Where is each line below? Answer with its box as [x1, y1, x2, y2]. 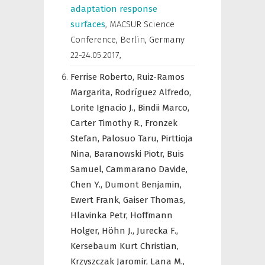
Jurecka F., [137, 225, 178, 236]
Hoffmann [130, 210, 173, 221]
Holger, [70, 225, 102, 236]
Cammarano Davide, [106, 164, 188, 174]
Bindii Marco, [138, 102, 189, 113]
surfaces [70, 19, 105, 30]
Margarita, [70, 87, 115, 98]
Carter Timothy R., [70, 118, 145, 128]
